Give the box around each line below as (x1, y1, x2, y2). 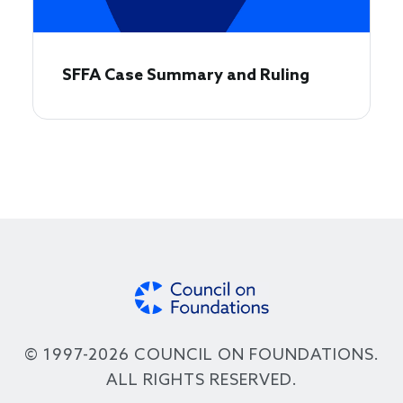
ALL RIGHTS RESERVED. (105, 371, 298, 391)
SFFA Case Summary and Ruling (62, 66, 309, 86)
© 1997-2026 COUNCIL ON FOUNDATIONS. (23, 345, 380, 366)
